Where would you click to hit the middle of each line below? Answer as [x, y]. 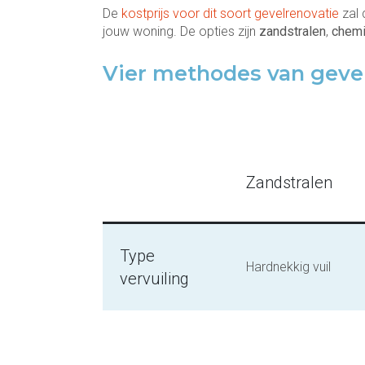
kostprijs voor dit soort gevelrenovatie [230, 13]
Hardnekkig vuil [288, 267]
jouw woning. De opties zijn [181, 31]
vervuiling [154, 279]
